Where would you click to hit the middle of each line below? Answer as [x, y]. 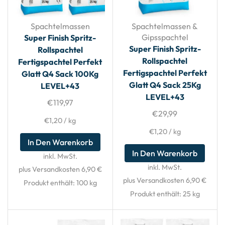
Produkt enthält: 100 [56, 183]
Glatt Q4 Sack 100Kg [60, 74]
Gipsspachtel [165, 37]
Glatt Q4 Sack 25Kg [165, 85]
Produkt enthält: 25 [161, 194]
